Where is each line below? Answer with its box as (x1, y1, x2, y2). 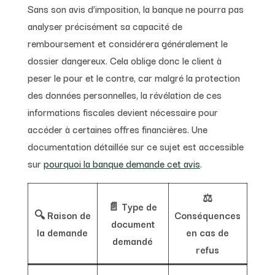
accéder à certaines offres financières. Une (27, 121, 207, 136)
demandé (112, 233, 153, 248)
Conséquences (174, 207, 241, 222)
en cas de (186, 224, 230, 239)
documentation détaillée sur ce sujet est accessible (27, 138, 244, 153)
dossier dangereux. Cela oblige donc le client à (27, 52, 222, 68)
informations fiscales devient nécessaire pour (27, 104, 218, 119)
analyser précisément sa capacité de (27, 18, 182, 33)
